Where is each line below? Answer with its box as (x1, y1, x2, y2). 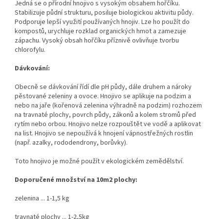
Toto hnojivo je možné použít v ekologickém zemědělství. (15, 156, 184, 166)
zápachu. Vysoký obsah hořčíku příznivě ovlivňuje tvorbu (15, 35, 179, 45)
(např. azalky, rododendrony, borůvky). (15, 137, 128, 148)
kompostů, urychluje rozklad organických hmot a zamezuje (15, 26, 186, 36)
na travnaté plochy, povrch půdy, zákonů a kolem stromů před (15, 109, 196, 120)
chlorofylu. (15, 44, 45, 55)
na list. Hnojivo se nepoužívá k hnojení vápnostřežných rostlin (15, 128, 193, 138)
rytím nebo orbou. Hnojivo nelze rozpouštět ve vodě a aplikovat (15, 119, 201, 129)
